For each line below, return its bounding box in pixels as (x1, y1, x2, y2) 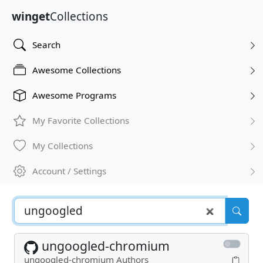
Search (32, 39, 60, 50)
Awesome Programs (32, 89, 116, 101)
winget (12, 8, 50, 24)
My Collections (32, 140, 93, 151)
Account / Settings (32, 165, 106, 177)
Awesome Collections (32, 64, 121, 76)
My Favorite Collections (32, 114, 129, 126)
